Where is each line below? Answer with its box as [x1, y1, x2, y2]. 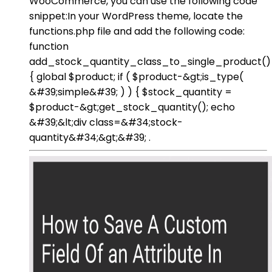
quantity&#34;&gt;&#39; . [29, 130, 151, 144]
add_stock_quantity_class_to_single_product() [29, 54, 271, 69]
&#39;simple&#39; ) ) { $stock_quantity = [29, 84, 232, 99]
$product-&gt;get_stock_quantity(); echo [29, 100, 235, 114]
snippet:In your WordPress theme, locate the [29, 8, 243, 23]
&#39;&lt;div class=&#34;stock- [29, 115, 183, 129]
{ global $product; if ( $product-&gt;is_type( [29, 69, 243, 84]
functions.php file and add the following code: [29, 24, 245, 38]
